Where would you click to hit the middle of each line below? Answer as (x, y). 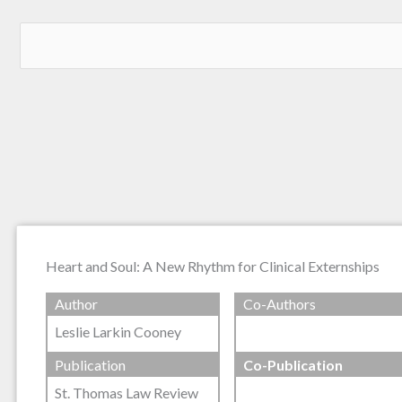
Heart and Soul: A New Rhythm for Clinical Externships (213, 267)
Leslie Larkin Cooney (118, 332)
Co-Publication (293, 364)
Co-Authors (279, 304)
